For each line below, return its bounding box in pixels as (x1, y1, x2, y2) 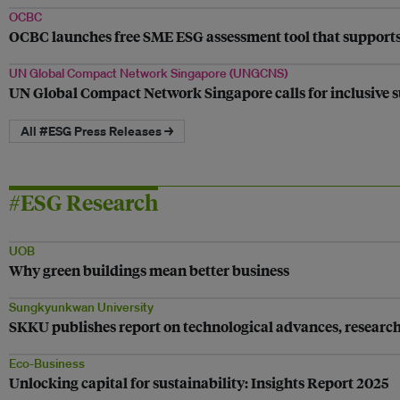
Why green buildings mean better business (9, 259, 289, 280)
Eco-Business (9, 354, 85, 371)
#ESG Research (9, 187, 158, 216)
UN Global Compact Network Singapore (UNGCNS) (9, 64, 287, 81)
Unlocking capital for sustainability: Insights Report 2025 (9, 371, 388, 393)
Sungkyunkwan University (9, 298, 154, 315)
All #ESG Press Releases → (21, 121, 173, 139)
